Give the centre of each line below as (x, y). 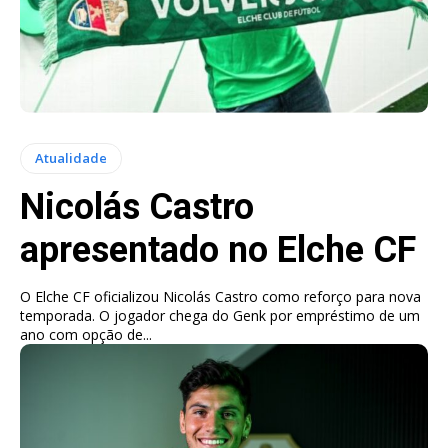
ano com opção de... (86, 335)
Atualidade (71, 158)
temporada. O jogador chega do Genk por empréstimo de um (220, 316)
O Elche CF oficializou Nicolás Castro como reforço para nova (220, 297)
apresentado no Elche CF (218, 250)
